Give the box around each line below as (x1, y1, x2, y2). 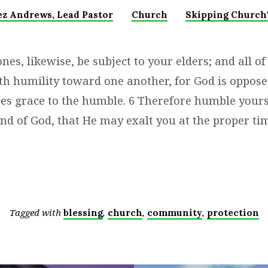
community (147, 207, 202, 219)
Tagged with (9, 206, 63, 219)
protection (206, 207, 259, 219)
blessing (63, 207, 103, 219)
